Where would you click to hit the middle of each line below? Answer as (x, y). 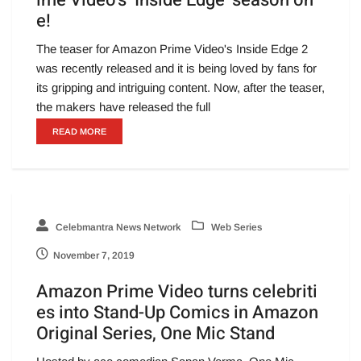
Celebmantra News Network (117, 227)
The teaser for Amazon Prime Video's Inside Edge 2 (172, 48)
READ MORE (79, 131)
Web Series (235, 227)
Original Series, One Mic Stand (156, 333)
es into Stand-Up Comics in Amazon (177, 312)
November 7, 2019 (94, 255)
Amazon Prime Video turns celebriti (177, 291)
